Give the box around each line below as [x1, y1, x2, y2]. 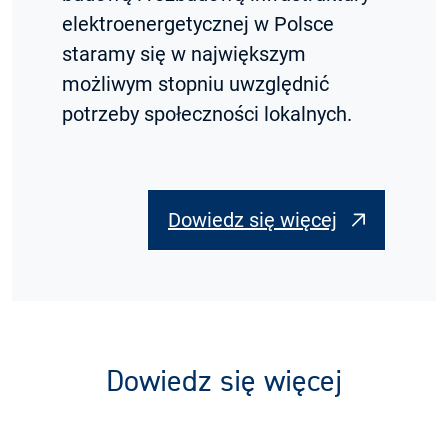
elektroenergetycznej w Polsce [62, 12, 334, 37]
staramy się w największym [62, 42, 306, 67]
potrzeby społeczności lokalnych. [62, 102, 352, 127]
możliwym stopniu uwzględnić [62, 72, 329, 97]
